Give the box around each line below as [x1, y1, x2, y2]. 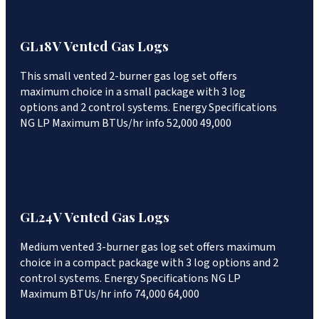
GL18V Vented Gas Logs [20, 37, 169, 56]
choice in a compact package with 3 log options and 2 [20, 255, 278, 271]
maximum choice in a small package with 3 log [20, 83, 246, 100]
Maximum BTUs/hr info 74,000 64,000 [20, 286, 199, 303]
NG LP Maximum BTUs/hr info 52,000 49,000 [20, 115, 231, 131]
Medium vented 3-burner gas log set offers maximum [20, 239, 276, 256]
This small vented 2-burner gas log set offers [20, 68, 237, 84]
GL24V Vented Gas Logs [20, 208, 169, 226]
